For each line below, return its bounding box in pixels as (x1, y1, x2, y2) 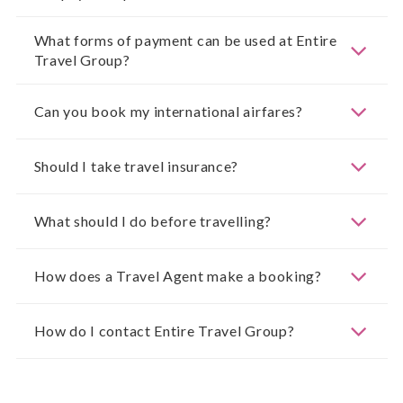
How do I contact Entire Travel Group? (33, 322, 295, 340)
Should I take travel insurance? (33, 157, 239, 175)
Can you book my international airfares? (33, 103, 303, 121)
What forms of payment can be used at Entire (33, 31, 337, 49)
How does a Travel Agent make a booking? (33, 267, 322, 285)
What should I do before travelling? (33, 212, 272, 230)
